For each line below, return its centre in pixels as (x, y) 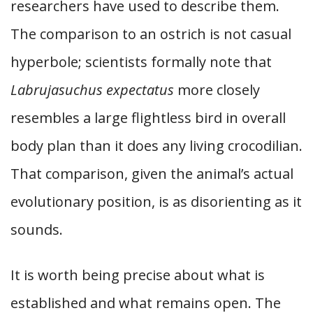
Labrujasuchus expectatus (92, 90)
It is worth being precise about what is (138, 275)
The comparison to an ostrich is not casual (151, 34)
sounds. (37, 230)
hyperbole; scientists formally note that (141, 62)
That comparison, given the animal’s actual (152, 174)
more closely (217, 90)
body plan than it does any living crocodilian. (156, 146)
